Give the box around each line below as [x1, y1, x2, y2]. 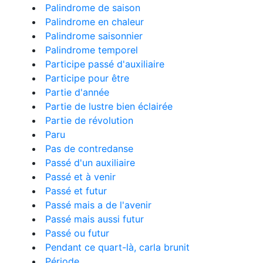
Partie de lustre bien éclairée [45, 100, 173, 112]
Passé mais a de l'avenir [45, 199, 151, 211]
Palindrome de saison [45, 2, 140, 14]
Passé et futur [45, 185, 107, 197]
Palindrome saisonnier [45, 30, 143, 42]
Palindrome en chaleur [45, 16, 144, 28]
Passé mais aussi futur [45, 213, 144, 225]
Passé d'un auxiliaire [45, 157, 135, 168]
